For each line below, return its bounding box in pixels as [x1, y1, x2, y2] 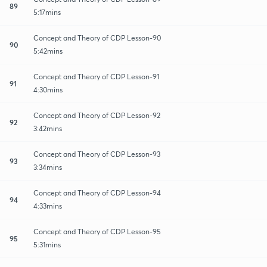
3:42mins [33, 123, 62, 133]
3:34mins [33, 162, 62, 172]
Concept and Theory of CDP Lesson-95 [33, 226, 161, 236]
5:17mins [33, 7, 61, 17]
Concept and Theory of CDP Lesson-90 [33, 33, 161, 42]
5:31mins [33, 240, 61, 249]
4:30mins [33, 85, 63, 94]
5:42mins [33, 46, 63, 55]
